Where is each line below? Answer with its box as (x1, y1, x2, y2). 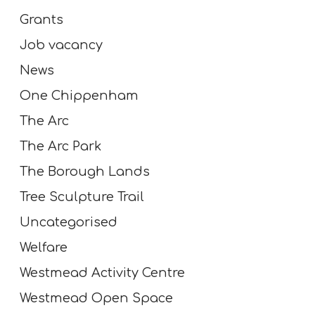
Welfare (20, 240, 67, 255)
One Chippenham (20, 89, 139, 103)
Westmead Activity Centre (20, 266, 185, 281)
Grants (20, 13, 63, 27)
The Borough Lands (20, 165, 150, 179)
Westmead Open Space (20, 291, 173, 306)
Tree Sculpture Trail (20, 190, 144, 205)
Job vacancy (20, 38, 103, 53)
